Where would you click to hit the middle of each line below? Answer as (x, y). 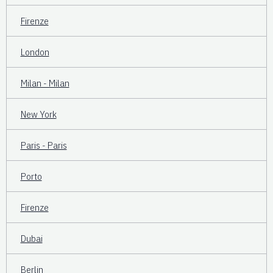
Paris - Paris (44, 145)
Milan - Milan (45, 83)
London (35, 51)
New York (38, 114)
